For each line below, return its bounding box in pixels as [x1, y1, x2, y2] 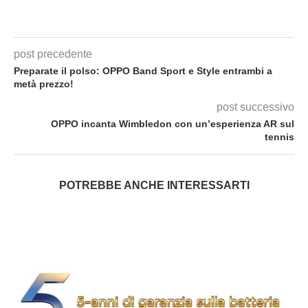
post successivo [217, 101, 294, 113]
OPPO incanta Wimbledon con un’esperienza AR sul [51, 118, 294, 130]
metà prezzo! [14, 78, 74, 90]
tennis [265, 131, 294, 143]
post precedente [14, 48, 92, 60]
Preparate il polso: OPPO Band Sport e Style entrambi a [14, 65, 272, 77]
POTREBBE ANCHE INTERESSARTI [58, 179, 250, 192]
